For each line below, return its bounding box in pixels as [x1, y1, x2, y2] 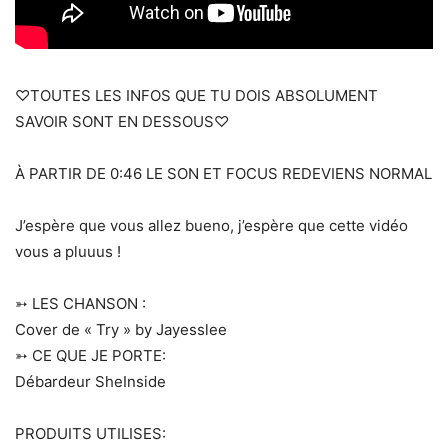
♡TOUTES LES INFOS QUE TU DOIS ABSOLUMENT [15, 86, 378, 106]
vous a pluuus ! [15, 242, 121, 262]
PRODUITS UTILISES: [15, 424, 166, 444]
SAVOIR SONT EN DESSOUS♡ [15, 112, 229, 132]
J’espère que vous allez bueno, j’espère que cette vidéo [15, 216, 408, 236]
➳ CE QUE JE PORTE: [15, 346, 166, 366]
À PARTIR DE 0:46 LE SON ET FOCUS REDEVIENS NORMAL [15, 164, 432, 184]
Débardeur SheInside [15, 372, 166, 392]
